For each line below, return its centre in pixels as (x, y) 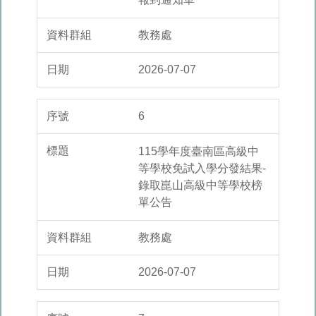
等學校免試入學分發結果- (202, 169)
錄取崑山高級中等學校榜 (200, 186)
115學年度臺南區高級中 (199, 152)
